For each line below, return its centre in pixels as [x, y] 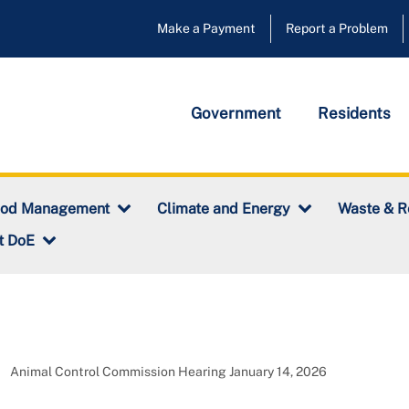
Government [236, 113]
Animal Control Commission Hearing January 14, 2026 [168, 372]
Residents [354, 113]
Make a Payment [206, 28]
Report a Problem [337, 28]
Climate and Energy [224, 209]
